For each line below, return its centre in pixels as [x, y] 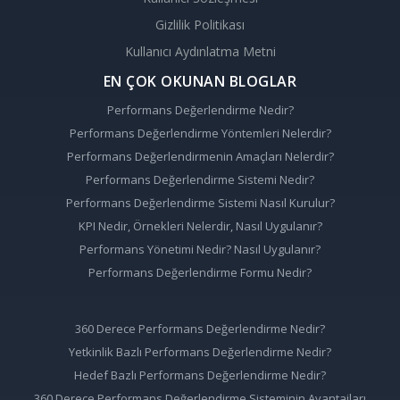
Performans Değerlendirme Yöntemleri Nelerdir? [200, 133]
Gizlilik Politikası [200, 24]
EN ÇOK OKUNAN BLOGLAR [200, 81]
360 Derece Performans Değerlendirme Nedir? [200, 328]
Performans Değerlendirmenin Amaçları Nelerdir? [200, 156]
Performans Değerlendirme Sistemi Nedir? [200, 179]
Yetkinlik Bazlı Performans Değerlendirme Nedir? [200, 351]
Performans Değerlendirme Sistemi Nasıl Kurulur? [200, 202]
